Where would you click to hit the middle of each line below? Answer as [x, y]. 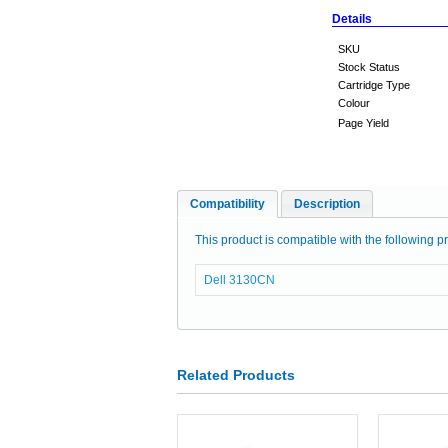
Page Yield [363, 123]
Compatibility [227, 204]
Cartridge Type [374, 85]
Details [352, 19]
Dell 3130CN [239, 280]
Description [327, 204]
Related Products [236, 375]
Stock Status [369, 67]
